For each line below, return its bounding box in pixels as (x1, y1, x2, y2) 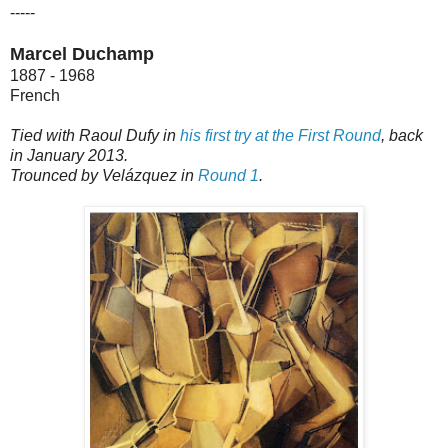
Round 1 (198, 166, 259, 184)
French (10, 86, 60, 104)
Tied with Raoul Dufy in (10, 126, 180, 144)
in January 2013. (10, 146, 128, 164)
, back (381, 126, 423, 144)
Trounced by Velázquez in (10, 166, 198, 184)
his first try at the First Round (180, 126, 381, 144)
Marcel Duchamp (10, 43, 154, 64)
